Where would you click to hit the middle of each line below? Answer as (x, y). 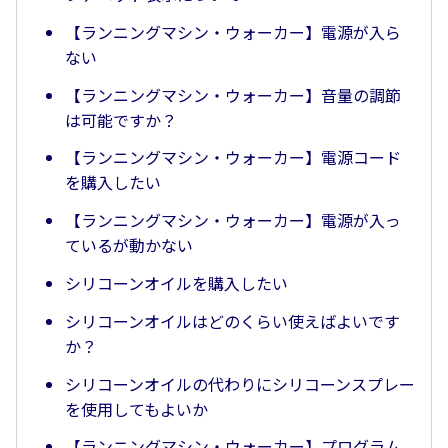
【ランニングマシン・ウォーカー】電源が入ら (233, 31)
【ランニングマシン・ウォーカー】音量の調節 (233, 94)
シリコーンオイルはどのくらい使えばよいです (232, 320)
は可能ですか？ (121, 119)
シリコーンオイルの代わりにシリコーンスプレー (240, 383)
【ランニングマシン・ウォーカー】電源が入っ (233, 220)
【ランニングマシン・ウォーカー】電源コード (233, 157)
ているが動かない (129, 245)
